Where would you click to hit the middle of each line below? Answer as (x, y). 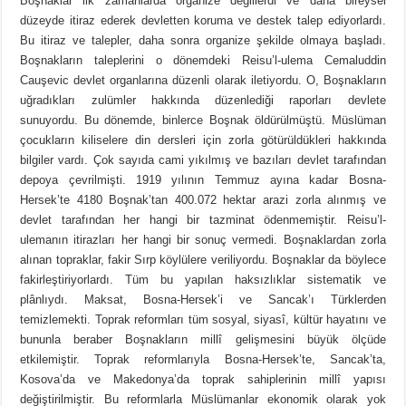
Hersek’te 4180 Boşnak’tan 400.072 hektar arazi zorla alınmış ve (203, 200)
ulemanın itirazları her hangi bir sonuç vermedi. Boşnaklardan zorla (203, 240)
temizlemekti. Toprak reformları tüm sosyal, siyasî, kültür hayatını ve (203, 320)
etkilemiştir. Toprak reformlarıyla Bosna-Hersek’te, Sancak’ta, (203, 360)
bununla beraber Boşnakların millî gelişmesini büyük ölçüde (203, 340)
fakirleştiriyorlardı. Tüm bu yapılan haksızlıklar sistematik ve (203, 280)
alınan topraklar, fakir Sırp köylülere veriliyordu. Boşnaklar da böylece (203, 260)
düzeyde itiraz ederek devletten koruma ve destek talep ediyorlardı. (203, 21)
